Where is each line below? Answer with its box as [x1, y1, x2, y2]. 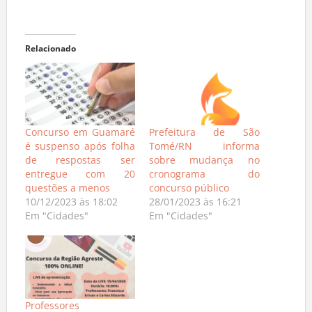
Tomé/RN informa [149, 143, 260, 157]
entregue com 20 [24, 171, 135, 185]
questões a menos [24, 185, 110, 198]
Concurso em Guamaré [24, 129, 135, 143]
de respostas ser [24, 157, 135, 171]
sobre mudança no [149, 157, 260, 171]
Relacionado [24, 45, 76, 58]
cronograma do [149, 171, 260, 185]
